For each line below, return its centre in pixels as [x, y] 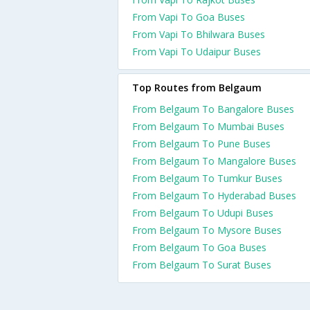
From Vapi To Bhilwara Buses [199, 34]
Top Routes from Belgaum [197, 88]
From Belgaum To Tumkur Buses [207, 178]
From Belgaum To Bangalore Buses [213, 109]
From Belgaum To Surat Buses [202, 265]
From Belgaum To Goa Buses [199, 247]
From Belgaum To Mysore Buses [207, 230]
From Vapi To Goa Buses [189, 17]
